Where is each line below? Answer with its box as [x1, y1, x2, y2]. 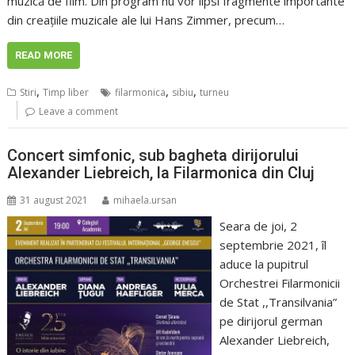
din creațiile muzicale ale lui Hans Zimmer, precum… [7, 12, 285, 29]
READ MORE [15, 49, 73, 62]
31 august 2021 [20, 193, 89, 207]
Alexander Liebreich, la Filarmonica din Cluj [7, 162, 315, 182]
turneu [200, 86, 230, 100]
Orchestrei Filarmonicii [219, 274, 340, 291]
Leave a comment [39, 105, 119, 119]
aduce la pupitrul [219, 255, 308, 272]
